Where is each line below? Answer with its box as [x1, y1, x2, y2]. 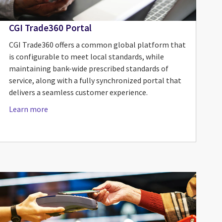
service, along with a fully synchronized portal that [8, 75, 181, 85]
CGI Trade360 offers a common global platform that [8, 39, 186, 50]
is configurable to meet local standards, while [8, 51, 164, 61]
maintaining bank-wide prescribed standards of [8, 63, 168, 73]
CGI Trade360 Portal [8, 21, 92, 34]
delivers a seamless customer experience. [8, 87, 148, 97]
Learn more [8, 104, 48, 114]
